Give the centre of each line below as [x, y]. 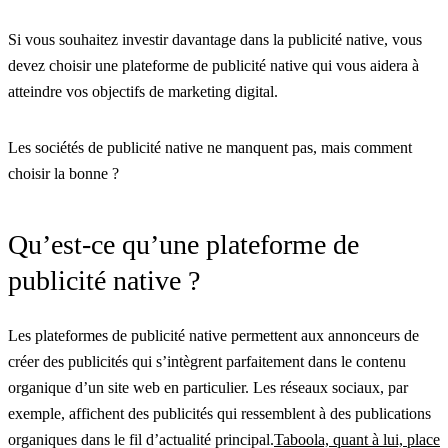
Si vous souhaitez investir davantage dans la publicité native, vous [215, 40]
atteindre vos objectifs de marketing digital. [143, 92]
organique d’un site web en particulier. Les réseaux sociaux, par [208, 388]
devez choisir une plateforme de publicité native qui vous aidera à [213, 66]
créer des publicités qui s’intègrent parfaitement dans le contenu [207, 362]
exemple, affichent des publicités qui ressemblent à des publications [219, 414]
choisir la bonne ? [63, 174]
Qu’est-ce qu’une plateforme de [183, 245]
